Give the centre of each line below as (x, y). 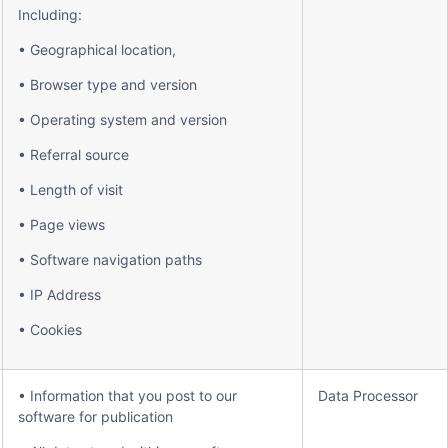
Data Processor (368, 395)
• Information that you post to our (127, 395)
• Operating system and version (122, 119)
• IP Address (59, 294)
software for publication (95, 416)
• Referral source (73, 154)
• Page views (61, 224)
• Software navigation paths (110, 259)
